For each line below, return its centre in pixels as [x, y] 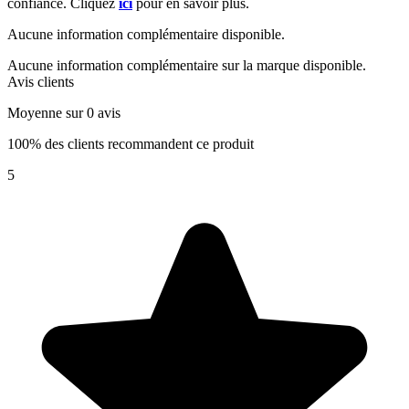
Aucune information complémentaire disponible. [146, 35]
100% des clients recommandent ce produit [149, 144]
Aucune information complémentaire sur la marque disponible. [187, 66]
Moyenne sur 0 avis [64, 113]
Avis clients [41, 82]
